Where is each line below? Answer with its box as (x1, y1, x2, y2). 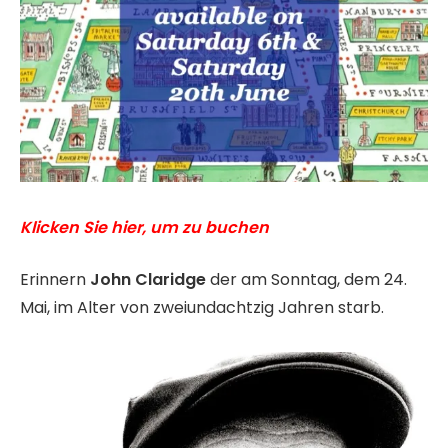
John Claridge (90, 268, 206, 292)
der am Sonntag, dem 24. (206, 268, 407, 292)
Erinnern (20, 268, 90, 292)
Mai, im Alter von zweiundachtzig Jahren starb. (20, 296, 384, 320)
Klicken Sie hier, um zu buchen (20, 215, 269, 239)
